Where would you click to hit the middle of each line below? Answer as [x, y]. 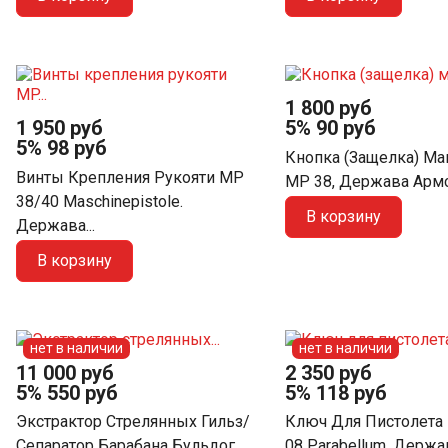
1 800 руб [328, 108]
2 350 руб [328, 372]
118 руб [351, 392]
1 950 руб [59, 128]
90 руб [345, 128]
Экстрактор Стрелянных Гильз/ [133, 422]
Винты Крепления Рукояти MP [130, 177]
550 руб [82, 392]
